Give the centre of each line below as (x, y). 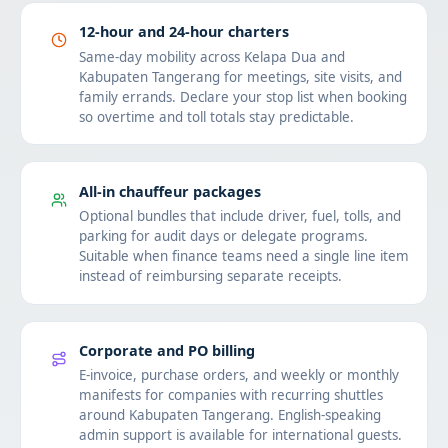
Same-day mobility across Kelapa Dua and (211, 56)
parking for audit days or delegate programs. (223, 236)
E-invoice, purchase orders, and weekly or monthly (238, 375)
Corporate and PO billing (166, 351)
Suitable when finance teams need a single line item (243, 256)
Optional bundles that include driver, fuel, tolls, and (239, 216)
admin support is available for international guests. (240, 435)
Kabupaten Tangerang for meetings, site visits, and (240, 76)
